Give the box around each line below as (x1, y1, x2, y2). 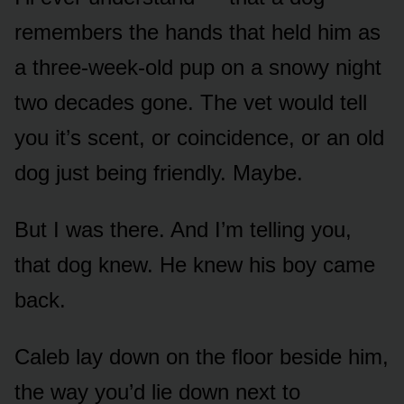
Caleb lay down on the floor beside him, (14, 344, 389, 370)
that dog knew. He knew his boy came (14, 252, 375, 278)
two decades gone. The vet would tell (14, 90, 367, 115)
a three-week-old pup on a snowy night (14, 55, 381, 80)
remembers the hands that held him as (14, 20, 381, 45)
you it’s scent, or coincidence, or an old (14, 125, 384, 151)
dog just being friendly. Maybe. (14, 161, 303, 186)
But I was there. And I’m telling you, (14, 217, 352, 243)
